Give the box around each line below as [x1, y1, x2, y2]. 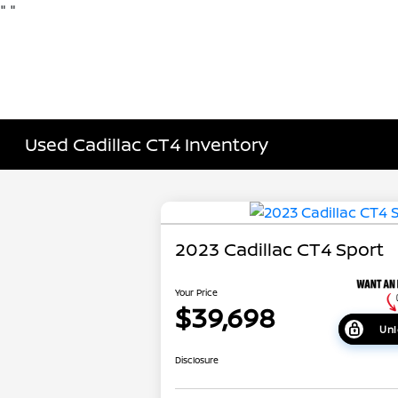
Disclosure [175, 353, 219, 366]
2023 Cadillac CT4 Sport [175, 237, 385, 262]
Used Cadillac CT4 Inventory [25, 132, 269, 156]
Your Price [175, 286, 219, 299]
